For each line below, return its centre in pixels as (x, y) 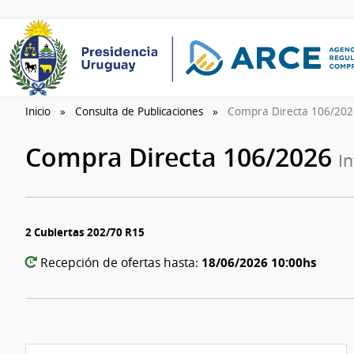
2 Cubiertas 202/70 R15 (85, 232)
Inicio (38, 112)
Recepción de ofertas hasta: (119, 262)
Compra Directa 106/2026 (182, 157)
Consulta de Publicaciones (139, 112)
